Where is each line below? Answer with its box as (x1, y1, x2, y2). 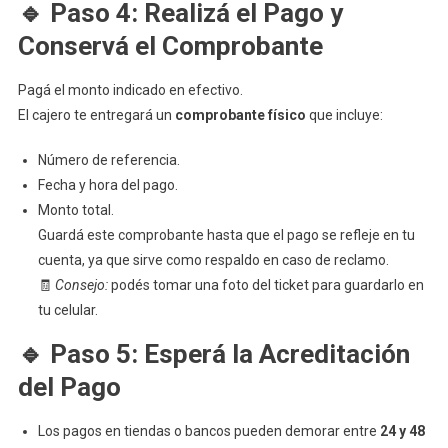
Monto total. (37, 202, 114, 218)
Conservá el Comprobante (17, 31, 323, 61)
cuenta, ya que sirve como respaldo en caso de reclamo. (37, 252, 389, 268)
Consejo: (54, 277, 108, 293)
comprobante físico (174, 107, 306, 123)
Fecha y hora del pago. (37, 177, 178, 193)
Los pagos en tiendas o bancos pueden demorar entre (37, 423, 380, 439)
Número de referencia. (37, 152, 180, 168)
